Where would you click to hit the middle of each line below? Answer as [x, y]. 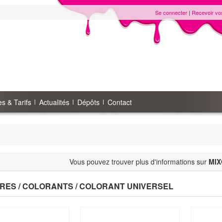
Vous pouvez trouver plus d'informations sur [139, 162]
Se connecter [171, 12]
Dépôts [88, 102]
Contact [120, 102]
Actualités [54, 102]
